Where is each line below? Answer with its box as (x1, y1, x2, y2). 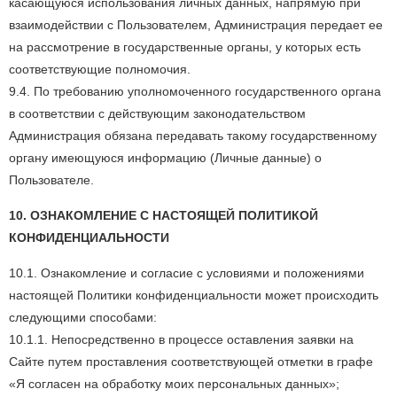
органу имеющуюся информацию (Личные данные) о (9, 151, 322, 165)
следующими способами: (9, 310, 157, 324)
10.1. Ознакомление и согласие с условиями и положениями (9, 266, 364, 280)
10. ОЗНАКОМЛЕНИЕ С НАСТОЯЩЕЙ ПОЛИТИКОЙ (9, 208, 318, 222)
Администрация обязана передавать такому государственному (9, 128, 377, 143)
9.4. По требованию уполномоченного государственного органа (9, 84, 381, 98)
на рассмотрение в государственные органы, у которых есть (9, 40, 361, 54)
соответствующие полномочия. (9, 62, 191, 76)
